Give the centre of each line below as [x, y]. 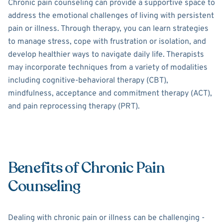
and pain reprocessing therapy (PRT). [74, 107]
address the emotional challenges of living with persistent [111, 16]
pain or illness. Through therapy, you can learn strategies [108, 29]
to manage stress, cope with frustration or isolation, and [107, 42]
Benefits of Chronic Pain [86, 168]
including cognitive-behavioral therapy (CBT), [88, 81]
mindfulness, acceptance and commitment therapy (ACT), [110, 94]
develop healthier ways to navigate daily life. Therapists [106, 55]
